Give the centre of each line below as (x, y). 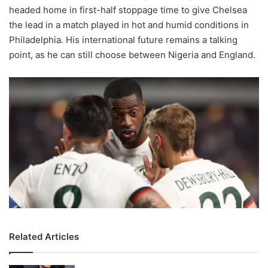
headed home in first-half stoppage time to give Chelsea (128, 10)
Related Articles (44, 236)
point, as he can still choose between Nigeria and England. (132, 54)
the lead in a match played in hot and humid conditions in (129, 25)
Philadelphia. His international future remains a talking (123, 39)
